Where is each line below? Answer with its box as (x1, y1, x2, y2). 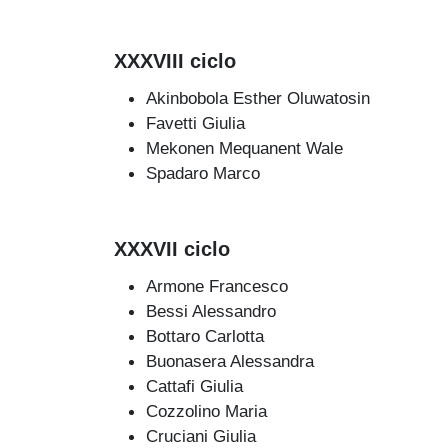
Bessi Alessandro (146, 300, 276, 321)
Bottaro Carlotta (146, 325, 264, 346)
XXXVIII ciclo (114, 50, 236, 73)
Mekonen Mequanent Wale (146, 137, 343, 158)
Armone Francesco (146, 275, 288, 296)
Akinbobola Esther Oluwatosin (146, 87, 370, 108)
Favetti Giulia (146, 112, 245, 133)
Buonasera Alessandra (146, 350, 314, 371)
